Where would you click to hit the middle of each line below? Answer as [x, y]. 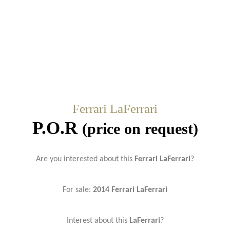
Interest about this [98, 221]
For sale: [78, 190]
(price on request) [140, 128]
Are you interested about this [84, 159]
